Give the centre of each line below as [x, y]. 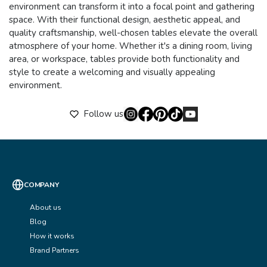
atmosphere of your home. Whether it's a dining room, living [131, 46]
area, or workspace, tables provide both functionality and [124, 59]
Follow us [103, 114]
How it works [52, 236]
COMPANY [41, 184]
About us [46, 207]
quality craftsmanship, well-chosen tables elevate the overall [133, 32]
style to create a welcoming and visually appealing [112, 72]
